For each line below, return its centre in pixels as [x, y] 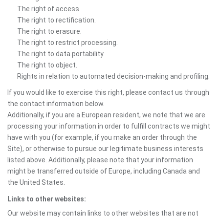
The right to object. [47, 65]
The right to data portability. [61, 54]
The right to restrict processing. [67, 43]
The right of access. [49, 9]
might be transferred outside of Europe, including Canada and [104, 171]
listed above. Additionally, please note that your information [100, 160]
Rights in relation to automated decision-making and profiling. [113, 76]
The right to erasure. [49, 31]
